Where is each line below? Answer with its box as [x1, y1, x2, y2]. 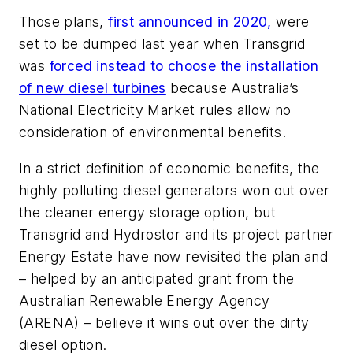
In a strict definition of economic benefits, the [19, 159, 320, 176]
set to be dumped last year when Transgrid [19, 35, 306, 53]
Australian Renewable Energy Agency [19, 292, 270, 309]
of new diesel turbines [19, 80, 166, 97]
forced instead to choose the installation [49, 58, 319, 75]
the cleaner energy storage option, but [19, 203, 277, 221]
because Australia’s [165, 80, 299, 97]
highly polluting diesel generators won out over [19, 181, 330, 199]
